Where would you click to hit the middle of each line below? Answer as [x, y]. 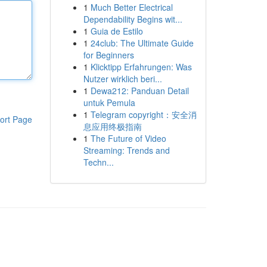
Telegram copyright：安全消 [143, 114]
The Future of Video [128, 138]
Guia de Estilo [117, 31]
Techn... [98, 162]
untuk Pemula [109, 103]
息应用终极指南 [112, 126]
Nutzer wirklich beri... [122, 79]
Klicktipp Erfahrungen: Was [141, 67]
